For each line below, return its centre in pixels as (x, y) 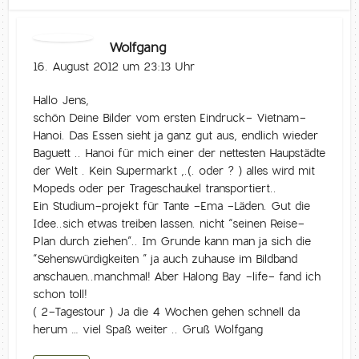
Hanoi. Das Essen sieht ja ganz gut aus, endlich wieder (176, 135)
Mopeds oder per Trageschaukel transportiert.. (155, 188)
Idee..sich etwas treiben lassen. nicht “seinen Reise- (169, 223)
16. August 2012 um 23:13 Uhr (114, 66)
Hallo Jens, (61, 100)
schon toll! (60, 294)
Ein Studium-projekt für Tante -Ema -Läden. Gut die (172, 206)
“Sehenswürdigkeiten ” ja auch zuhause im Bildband (165, 258)
